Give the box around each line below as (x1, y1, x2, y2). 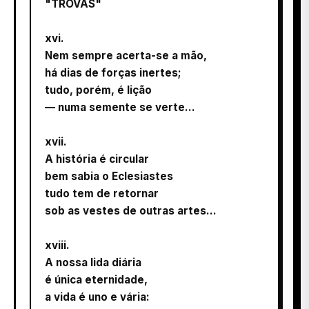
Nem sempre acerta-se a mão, (45, 48, 207, 62)
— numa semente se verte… (45, 100, 195, 114)
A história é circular (45, 152, 149, 166)
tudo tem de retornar (45, 186, 159, 200)
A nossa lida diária (45, 255, 141, 269)
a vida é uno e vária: (45, 290, 150, 303)
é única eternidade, (45, 272, 148, 286)
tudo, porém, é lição (45, 83, 152, 97)
